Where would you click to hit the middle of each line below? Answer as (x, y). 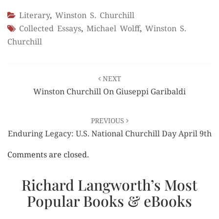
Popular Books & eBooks (109, 201)
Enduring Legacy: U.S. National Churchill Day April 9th (109, 133)
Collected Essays (50, 28)
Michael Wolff (113, 28)
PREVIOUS (108, 120)
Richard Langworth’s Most (109, 185)
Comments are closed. (48, 154)
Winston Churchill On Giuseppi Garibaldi (109, 91)
